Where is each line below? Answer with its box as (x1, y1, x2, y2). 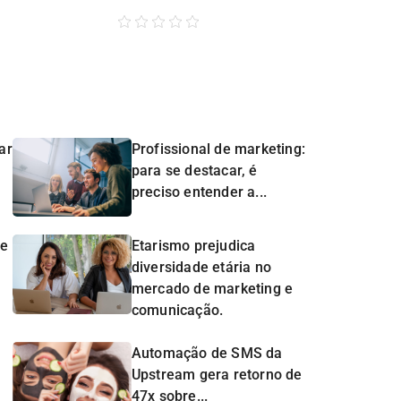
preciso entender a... (131, 183, 267, 200)
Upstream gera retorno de (131, 365, 303, 383)
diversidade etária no (131, 259, 271, 277)
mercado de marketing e (131, 280, 294, 298)
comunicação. (131, 302, 224, 320)
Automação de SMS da (131, 344, 283, 362)
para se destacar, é (131, 161, 258, 179)
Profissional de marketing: (131, 140, 305, 158)
